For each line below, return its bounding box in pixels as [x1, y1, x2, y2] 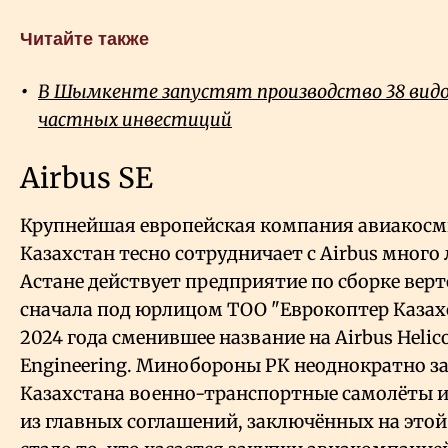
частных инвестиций [38, 108, 232, 132]
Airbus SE [20, 160, 160, 197]
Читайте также [20, 29, 149, 50]
